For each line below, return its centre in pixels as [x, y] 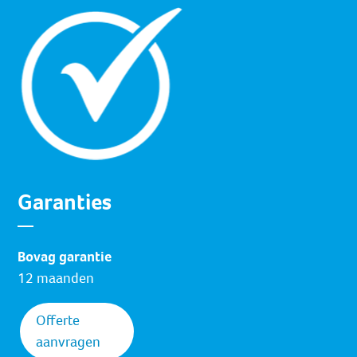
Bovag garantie [65, 257]
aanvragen [69, 342]
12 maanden [56, 279]
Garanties [65, 202]
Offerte [58, 321]
